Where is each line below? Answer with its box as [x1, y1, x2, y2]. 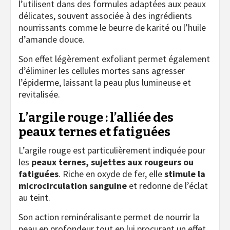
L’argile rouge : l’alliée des [18, 110, 174, 125]
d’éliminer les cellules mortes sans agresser [18, 64, 185, 76]
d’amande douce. [18, 33, 85, 45]
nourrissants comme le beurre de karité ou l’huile [18, 21, 206, 33]
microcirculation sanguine [18, 179, 127, 191]
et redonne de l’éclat [127, 179, 208, 191]
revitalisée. [18, 88, 60, 100]
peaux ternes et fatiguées [18, 124, 170, 139]
